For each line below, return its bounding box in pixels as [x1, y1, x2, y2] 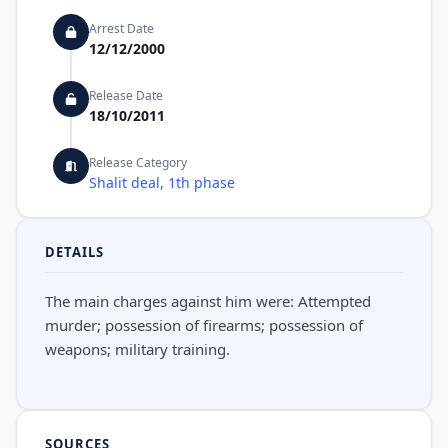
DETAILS [45, 243, 105, 261]
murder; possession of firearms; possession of [45, 315, 363, 335]
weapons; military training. [45, 339, 230, 359]
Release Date [89, 87, 163, 104]
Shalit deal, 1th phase [89, 173, 235, 192]
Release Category [89, 154, 187, 171]
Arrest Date [89, 20, 154, 37]
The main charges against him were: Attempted [45, 291, 371, 311]
